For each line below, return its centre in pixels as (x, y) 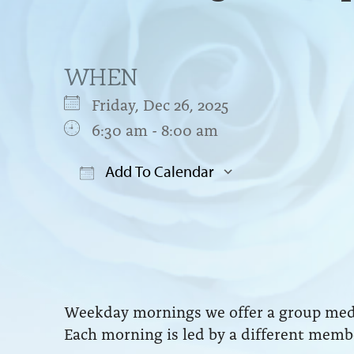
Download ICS (141, 203)
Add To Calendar (158, 171)
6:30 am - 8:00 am (154, 128)
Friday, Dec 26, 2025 (168, 103)
